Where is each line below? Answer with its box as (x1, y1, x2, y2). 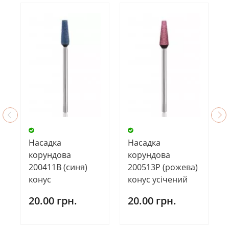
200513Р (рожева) (128, 162, 198, 173)
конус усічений (128, 174, 188, 186)
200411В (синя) (29, 162, 87, 173)
